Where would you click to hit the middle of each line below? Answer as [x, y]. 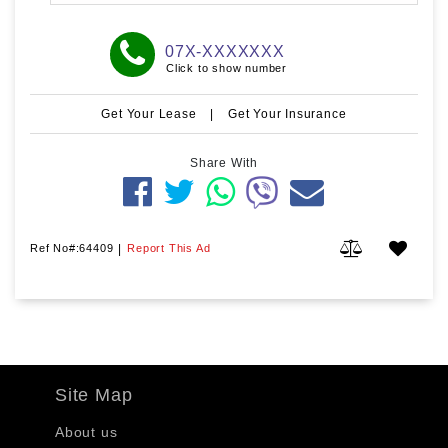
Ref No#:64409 [72, 247]
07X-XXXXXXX [225, 51]
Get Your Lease [151, 113]
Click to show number [226, 67]
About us [86, 431]
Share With [224, 162]
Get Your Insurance [287, 113]
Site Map [94, 394]
